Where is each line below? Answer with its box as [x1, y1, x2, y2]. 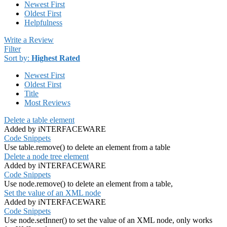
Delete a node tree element [4, 152, 89, 161]
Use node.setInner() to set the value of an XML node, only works [4, 216, 212, 225]
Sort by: [4, 54, 31, 63]
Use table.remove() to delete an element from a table [4, 143, 170, 152]
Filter [4, 45, 21, 54]
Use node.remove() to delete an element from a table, [4, 179, 173, 188]
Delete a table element [4, 116, 74, 125]
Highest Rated [31, 54, 80, 63]
